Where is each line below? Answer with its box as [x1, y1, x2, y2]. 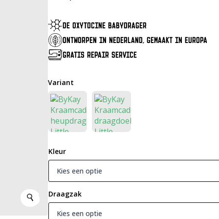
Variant [47, 78, 74, 87]
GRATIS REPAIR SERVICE [62, 50, 137, 60]
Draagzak [48, 189, 82, 198]
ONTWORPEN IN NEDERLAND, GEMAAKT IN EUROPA [62, 35, 207, 45]
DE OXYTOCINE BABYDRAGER [62, 21, 147, 30]
